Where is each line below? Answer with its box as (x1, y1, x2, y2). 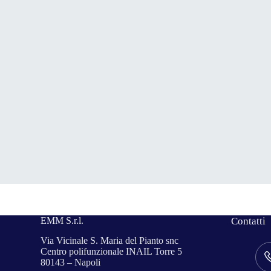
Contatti (231, 215, 266, 227)
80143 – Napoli (41, 256, 101, 267)
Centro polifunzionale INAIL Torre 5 (41, 246, 183, 256)
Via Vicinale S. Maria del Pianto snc (41, 235, 179, 246)
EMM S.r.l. (41, 215, 84, 226)
